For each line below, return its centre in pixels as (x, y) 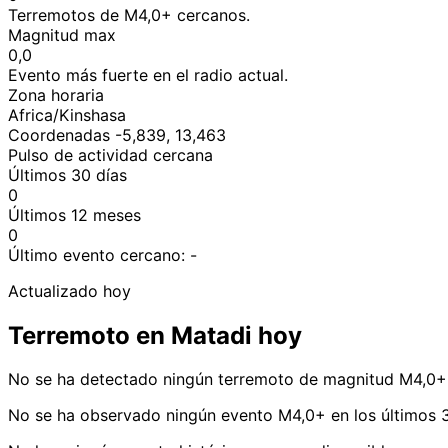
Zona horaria (56, 94)
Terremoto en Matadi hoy (155, 335)
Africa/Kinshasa (67, 114)
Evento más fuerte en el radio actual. (148, 74)
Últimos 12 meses (74, 214)
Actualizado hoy (69, 290)
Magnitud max (62, 34)
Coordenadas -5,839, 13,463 (117, 134)
